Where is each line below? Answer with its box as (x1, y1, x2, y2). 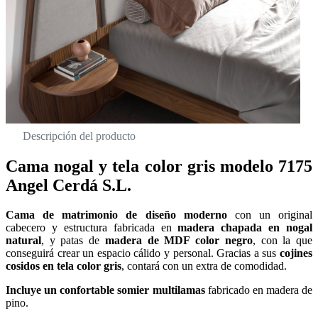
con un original (226, 209, 312, 221)
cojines (280, 247, 312, 260)
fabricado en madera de (204, 284, 312, 297)
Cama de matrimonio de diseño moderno (6, 209, 227, 221)
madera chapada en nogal (177, 221, 312, 234)
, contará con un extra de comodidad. (121, 260, 287, 273)
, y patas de (41, 234, 105, 247)
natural (6, 234, 41, 247)
